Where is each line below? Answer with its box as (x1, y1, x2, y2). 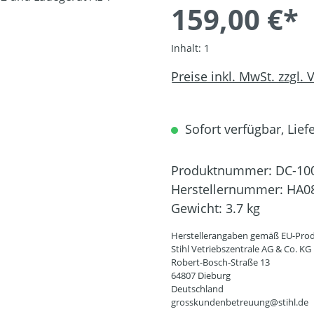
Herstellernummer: (171, 181, 287, 198)
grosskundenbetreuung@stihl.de (171, 296, 308, 308)
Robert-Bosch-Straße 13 (171, 256, 270, 268)
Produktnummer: (171, 162, 275, 179)
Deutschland (171, 282, 224, 295)
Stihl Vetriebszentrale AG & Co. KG (171, 243, 311, 255)
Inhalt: (171, 41, 204, 55)
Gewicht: (171, 200, 226, 217)
